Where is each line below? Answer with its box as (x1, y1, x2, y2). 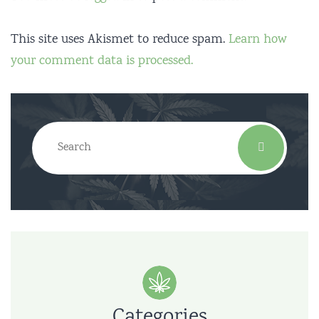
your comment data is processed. (11, 51, 193, 70)
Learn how (229, 30, 287, 49)
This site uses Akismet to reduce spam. (11, 30, 229, 49)
